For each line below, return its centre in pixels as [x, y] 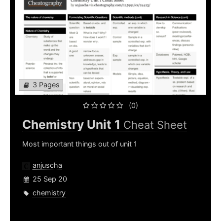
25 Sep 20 [50, 179]
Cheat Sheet [155, 125]
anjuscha [47, 165]
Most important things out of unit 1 [80, 144]
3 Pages [46, 85]
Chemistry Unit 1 [73, 125]
